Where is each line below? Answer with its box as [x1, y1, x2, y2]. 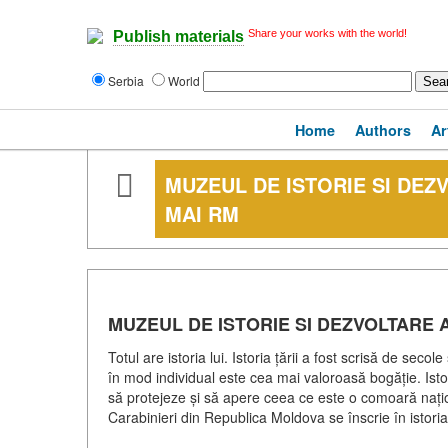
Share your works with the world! [248, 27, 407, 39]
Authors [355, 120, 411, 140]
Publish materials [113, 28, 244, 46]
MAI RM [165, 199, 239, 228]
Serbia [108, 72, 147, 89]
